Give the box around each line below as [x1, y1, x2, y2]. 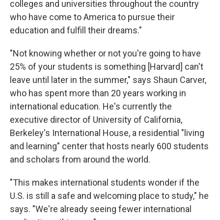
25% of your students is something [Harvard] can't [10, 61, 203, 72]
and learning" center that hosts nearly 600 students [10, 141, 209, 151]
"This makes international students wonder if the [10, 177, 199, 188]
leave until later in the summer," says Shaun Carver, [10, 75, 206, 85]
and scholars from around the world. [10, 154, 150, 165]
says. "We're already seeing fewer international [10, 204, 192, 214]
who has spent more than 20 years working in [10, 88, 186, 98]
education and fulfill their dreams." [10, 25, 142, 35]
